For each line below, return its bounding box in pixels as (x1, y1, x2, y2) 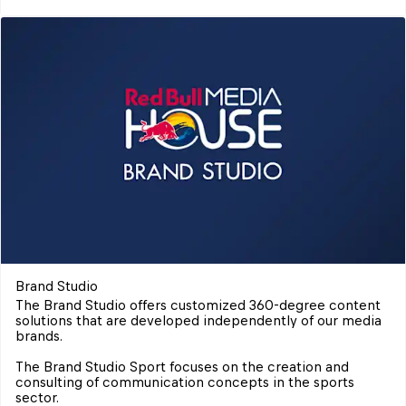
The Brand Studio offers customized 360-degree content (15, 297, 384, 313)
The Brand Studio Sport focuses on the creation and (15, 359, 353, 374)
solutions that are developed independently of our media (15, 313, 385, 328)
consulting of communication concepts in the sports (15, 374, 358, 390)
